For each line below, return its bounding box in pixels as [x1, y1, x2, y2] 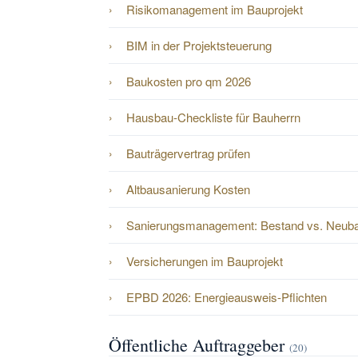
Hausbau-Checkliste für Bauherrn [126, 105, 300, 122]
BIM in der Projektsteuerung [126, 33, 272, 50]
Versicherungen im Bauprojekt [126, 249, 283, 266]
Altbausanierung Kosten [126, 177, 250, 194]
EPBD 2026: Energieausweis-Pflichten [126, 284, 327, 302]
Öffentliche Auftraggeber [109, 329, 289, 353]
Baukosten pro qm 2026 [126, 69, 251, 86]
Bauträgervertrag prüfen [126, 141, 250, 158]
